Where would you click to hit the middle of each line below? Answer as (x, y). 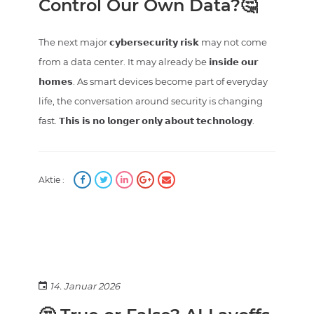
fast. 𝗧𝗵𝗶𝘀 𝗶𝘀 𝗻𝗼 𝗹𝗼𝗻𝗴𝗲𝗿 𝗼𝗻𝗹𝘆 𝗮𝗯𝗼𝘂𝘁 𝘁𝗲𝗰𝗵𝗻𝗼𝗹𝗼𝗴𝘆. (146, 121)
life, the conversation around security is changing (151, 101)
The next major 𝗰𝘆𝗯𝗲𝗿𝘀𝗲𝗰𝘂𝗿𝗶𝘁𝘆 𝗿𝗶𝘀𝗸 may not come (153, 42)
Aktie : (52, 180)
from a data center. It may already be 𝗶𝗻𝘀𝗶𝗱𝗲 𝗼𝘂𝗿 (148, 62)
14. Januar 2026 (85, 286)
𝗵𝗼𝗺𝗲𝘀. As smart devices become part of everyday (153, 82)
